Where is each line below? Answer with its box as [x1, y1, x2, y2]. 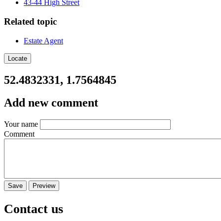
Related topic [4, 16, 57, 27]
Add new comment [4, 96, 98, 110]
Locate [8, 54, 27, 62]
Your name [4, 120, 38, 129]
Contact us [4, 201, 63, 216]
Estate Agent [24, 36, 63, 45]
